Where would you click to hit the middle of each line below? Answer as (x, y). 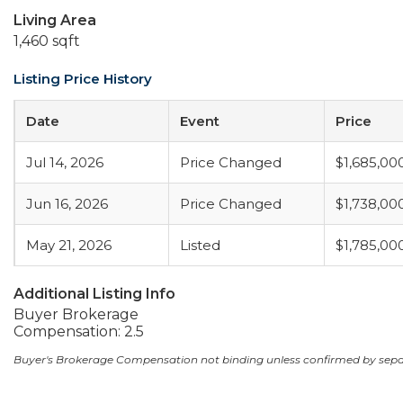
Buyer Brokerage (76, 314)
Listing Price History (83, 79)
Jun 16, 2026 (67, 204)
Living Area (55, 20)
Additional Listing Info (94, 294)
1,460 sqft (47, 41)
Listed (200, 245)
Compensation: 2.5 (79, 331)
